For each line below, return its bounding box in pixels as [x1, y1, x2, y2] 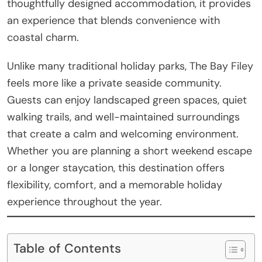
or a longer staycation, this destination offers [7, 160, 225, 175]
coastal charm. [7, 30, 79, 44]
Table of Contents [13, 240, 121, 257]
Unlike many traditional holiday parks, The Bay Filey [7, 58, 253, 73]
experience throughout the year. [7, 194, 162, 209]
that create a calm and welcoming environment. [7, 126, 239, 141]
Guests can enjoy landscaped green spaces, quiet [7, 92, 247, 107]
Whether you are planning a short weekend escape [7, 143, 252, 158]
